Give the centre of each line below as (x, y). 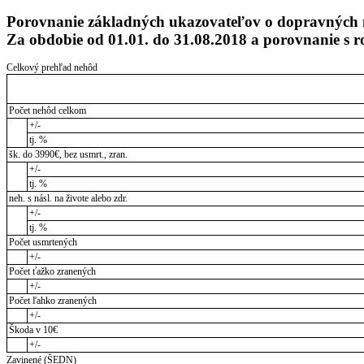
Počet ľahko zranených (52, 301)
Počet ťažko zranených (52, 272)
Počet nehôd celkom (47, 111)
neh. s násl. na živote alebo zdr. (68, 199)
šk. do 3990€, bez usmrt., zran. (68, 155)
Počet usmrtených (43, 243)
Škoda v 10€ (33, 330)
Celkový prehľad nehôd (52, 68)
